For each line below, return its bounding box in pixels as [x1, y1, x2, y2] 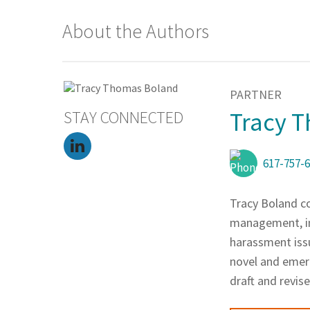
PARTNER [230, 86, 282, 103]
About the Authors [62, 19, 209, 44]
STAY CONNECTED [64, 107, 183, 129]
